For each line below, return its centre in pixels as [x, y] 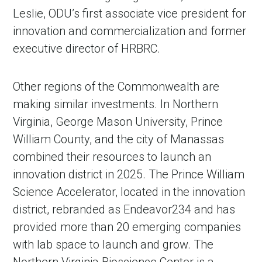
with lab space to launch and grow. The [113, 244]
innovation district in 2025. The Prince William [129, 174]
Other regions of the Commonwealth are [116, 86]
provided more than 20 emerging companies [127, 227]
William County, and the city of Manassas [119, 139]
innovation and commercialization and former [130, 31]
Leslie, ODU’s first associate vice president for [130, 13]
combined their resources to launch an [112, 156]
